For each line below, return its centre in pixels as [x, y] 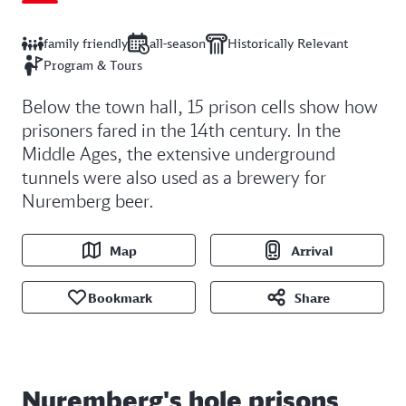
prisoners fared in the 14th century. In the [181, 130]
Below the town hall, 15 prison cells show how [200, 106]
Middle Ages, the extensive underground [179, 154]
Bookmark [120, 297]
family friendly [86, 43]
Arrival [312, 250]
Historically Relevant [288, 43]
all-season [178, 43]
